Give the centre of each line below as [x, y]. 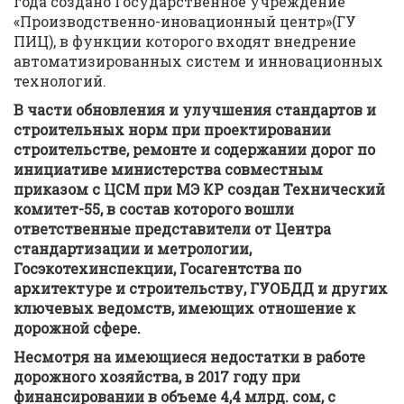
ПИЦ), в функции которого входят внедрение [185, 41]
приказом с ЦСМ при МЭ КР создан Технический [199, 189]
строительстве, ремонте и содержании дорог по [194, 149]
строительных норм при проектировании [174, 129]
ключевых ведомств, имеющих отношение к [184, 308]
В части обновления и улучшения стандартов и [195, 110]
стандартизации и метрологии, [133, 248]
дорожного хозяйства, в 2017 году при [157, 376]
